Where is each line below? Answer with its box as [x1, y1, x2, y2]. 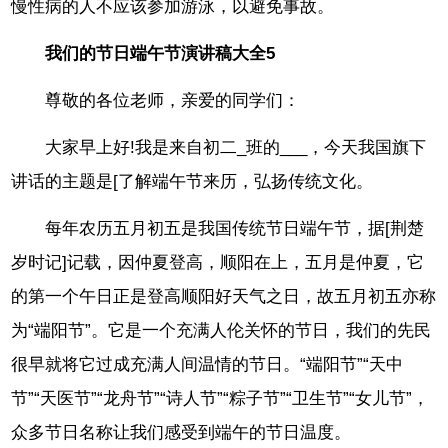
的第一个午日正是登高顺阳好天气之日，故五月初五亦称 [11, 286, 437, 306]
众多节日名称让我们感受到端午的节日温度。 [11, 422, 352, 442]
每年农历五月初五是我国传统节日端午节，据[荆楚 [45, 218, 425, 238]
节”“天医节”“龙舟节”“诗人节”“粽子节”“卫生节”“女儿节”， [11, 388, 430, 408]
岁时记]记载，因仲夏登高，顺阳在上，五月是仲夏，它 [11, 252, 425, 272]
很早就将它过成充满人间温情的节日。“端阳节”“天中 [11, 354, 404, 374]
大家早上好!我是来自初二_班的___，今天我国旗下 [45, 137, 427, 157]
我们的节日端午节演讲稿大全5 [45, 44, 276, 64]
